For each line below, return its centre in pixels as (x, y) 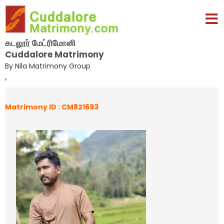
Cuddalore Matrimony (54, 54)
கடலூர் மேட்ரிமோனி (40, 43)
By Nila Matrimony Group (48, 66)
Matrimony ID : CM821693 (52, 107)
